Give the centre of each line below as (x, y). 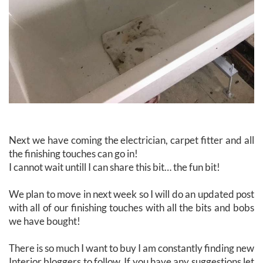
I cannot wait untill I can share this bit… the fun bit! (114, 167)
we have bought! (45, 221)
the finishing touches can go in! (73, 153)
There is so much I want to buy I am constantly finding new (131, 248)
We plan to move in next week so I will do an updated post (131, 194)
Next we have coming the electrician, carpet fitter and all (131, 140)
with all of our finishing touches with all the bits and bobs (131, 207)
